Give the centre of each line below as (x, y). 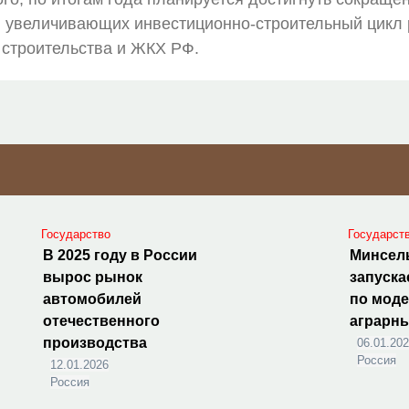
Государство (76, 234)
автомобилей (93, 299)
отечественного (102, 321)
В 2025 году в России (121, 255)
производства (95, 343)
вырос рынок (93, 277)
